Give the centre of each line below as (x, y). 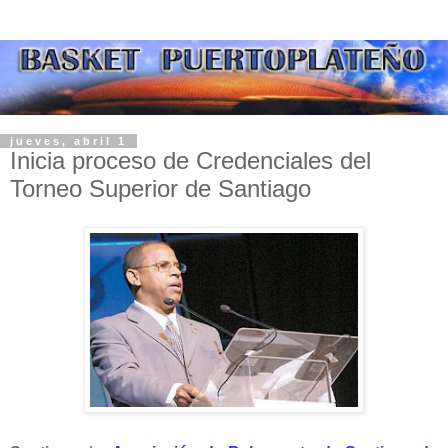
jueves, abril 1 (68, 141)
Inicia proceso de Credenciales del (190, 161)
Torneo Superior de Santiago (160, 189)
